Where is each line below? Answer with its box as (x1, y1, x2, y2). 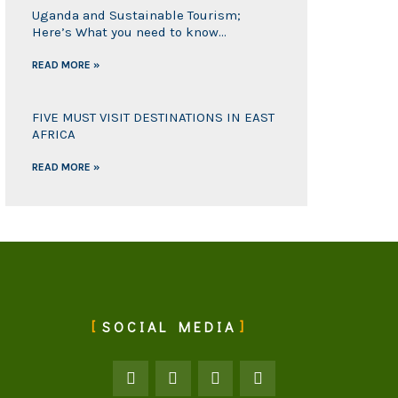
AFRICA (31, 126, 76, 143)
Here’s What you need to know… (31, 24, 227, 41)
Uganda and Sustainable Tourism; (31, 7, 241, 24)
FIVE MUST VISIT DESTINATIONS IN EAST (31, 109, 275, 126)
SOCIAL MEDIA (102, 317, 237, 337)
